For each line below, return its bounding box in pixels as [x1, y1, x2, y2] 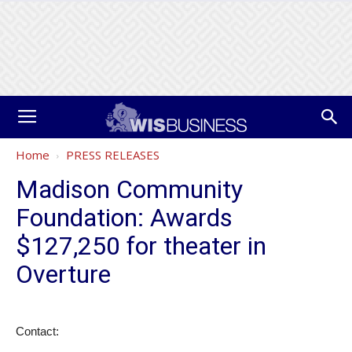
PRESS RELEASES [66, 147, 159, 163]
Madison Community [16, 174, 243, 204]
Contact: [16, 324, 59, 338]
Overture [16, 259, 111, 289]
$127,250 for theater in [16, 231, 266, 261]
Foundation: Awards [16, 203, 233, 233]
